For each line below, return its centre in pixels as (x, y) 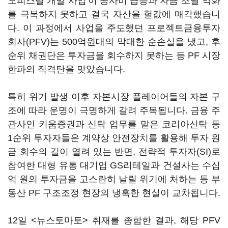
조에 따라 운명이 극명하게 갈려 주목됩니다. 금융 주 (114, 110)
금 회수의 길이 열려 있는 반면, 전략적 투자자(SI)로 (114, 152)
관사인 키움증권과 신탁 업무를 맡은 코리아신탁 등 (114, 124)
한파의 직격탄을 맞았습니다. (66, 69)
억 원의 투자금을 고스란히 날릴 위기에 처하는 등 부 (114, 179)
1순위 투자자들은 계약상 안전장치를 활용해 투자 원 (114, 138)
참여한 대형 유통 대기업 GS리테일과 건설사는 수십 (114, 165)
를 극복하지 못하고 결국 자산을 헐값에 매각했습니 (114, 14)
